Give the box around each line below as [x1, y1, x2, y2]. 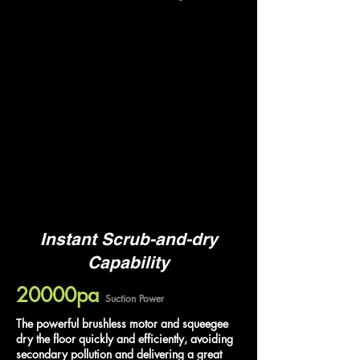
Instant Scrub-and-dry [39, 228, 218, 249]
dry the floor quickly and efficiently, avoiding [16, 330, 233, 346]
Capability [88, 252, 170, 272]
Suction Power [105, 291, 164, 305]
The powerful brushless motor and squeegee [16, 315, 228, 331]
